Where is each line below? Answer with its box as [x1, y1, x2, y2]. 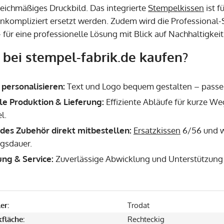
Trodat [127, 200, 149, 210]
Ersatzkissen [133, 124, 180, 135]
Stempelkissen [148, 2, 204, 13]
